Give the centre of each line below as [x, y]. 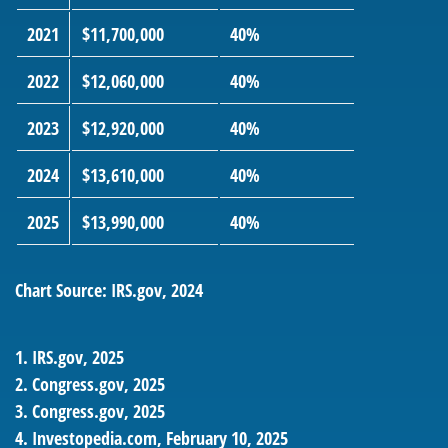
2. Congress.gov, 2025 [90, 384]
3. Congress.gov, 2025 [90, 411]
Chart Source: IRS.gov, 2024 [109, 290]
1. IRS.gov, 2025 [69, 357]
